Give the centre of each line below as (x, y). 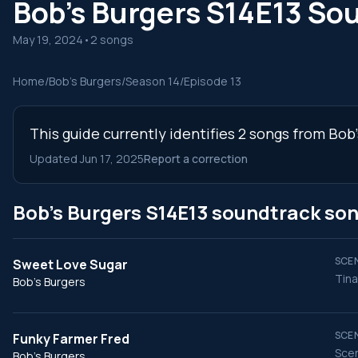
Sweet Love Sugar (70, 265)
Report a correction (196, 159)
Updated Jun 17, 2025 (87, 159)
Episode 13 (213, 81)
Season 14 (153, 81)
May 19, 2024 (48, 40)
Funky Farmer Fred (71, 339)
